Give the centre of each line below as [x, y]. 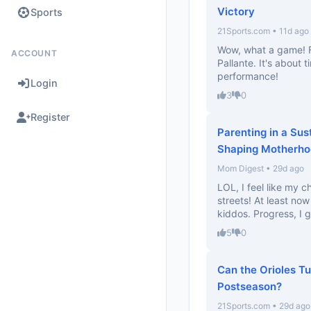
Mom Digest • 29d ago [261, 168]
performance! [248, 76]
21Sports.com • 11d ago [263, 31]
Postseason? [250, 286]
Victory [236, 11]
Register [50, 117]
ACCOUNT [34, 53]
